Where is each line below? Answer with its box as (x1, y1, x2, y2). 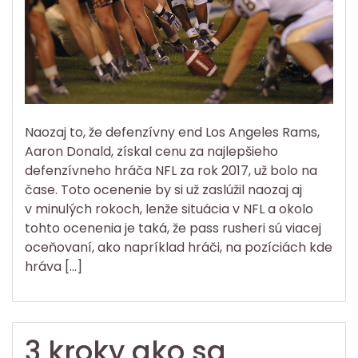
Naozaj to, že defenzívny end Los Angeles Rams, (25, 122, 320, 141)
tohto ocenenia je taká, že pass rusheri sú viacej (25, 218, 321, 237)
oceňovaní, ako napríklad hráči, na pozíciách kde (25, 237, 332, 257)
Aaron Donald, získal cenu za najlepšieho (25, 141, 278, 161)
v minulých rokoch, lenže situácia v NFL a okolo (25, 199, 313, 218)
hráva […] (25, 257, 82, 276)
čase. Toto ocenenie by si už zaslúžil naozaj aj (25, 180, 302, 199)
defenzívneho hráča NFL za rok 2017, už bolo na (25, 161, 317, 180)
